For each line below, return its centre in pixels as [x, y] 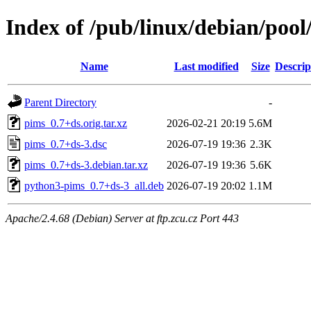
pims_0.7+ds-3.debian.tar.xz [86, 165]
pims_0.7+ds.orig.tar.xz [76, 123]
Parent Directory [60, 102]
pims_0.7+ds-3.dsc [66, 144]
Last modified [206, 66]
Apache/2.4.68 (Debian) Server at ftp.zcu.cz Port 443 [122, 218]
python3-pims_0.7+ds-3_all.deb [94, 185]
